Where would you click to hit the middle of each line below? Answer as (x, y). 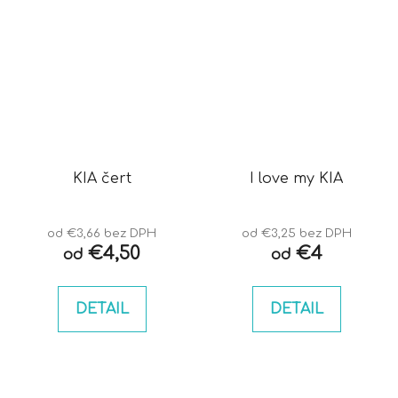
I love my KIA (296, 179)
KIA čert (102, 179)
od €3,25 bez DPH (296, 234)
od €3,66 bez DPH (102, 234)
